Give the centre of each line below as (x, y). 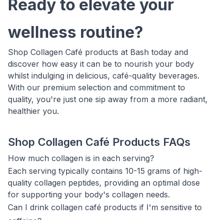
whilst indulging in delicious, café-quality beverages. (104, 76)
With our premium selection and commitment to (96, 87)
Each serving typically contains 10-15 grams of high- (105, 171)
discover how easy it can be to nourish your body (101, 64)
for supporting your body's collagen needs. (89, 194)
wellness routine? (76, 32)
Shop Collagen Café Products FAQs (99, 142)
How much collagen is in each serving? (81, 158)
